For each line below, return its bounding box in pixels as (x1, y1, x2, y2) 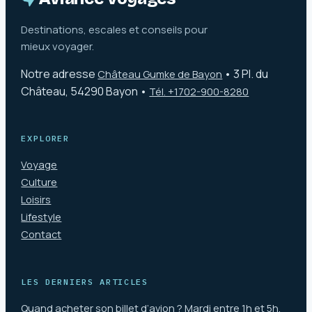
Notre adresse (21, 65, 96, 81)
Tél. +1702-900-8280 (149, 84, 249, 98)
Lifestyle (21, 210, 62, 224)
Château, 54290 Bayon (21, 83, 139, 99)
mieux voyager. (21, 38, 95, 54)
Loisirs (21, 193, 52, 207)
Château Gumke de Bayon (97, 67, 223, 81)
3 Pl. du (233, 65, 269, 81)
